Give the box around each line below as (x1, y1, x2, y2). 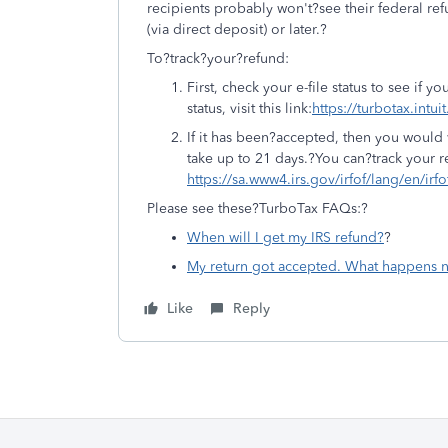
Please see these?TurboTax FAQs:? (147, 200, 372, 217)
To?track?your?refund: (147, 50, 293, 67)
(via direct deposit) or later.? (147, 21, 331, 38)
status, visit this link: (187, 100, 312, 117)
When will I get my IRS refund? (187, 229, 384, 246)
